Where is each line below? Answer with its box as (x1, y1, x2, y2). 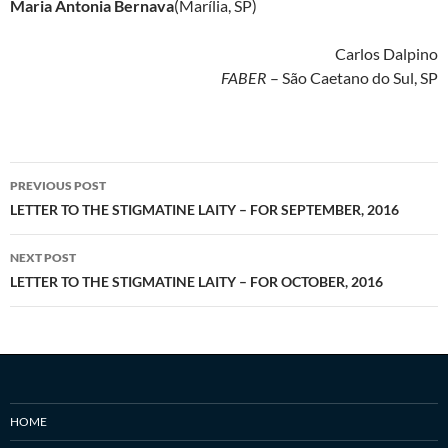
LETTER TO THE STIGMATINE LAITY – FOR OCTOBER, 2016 (10, 272, 383, 290)
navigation (9, 196, 133, 229)
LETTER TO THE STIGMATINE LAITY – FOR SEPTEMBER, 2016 (10, 200, 399, 218)
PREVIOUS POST (10, 177, 106, 193)
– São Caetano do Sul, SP (267, 67, 438, 87)
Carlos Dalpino (335, 43, 438, 63)
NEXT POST (10, 249, 76, 265)
